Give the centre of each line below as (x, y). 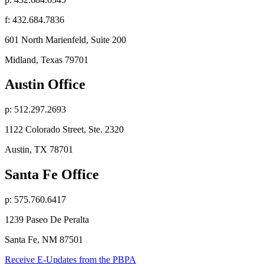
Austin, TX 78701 (39, 150)
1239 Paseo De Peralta (47, 220)
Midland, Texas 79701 (47, 60)
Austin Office (45, 85)
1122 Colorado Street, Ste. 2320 (64, 130)
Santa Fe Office (52, 175)
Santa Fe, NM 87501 (44, 240)
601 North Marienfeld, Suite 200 (65, 39)
